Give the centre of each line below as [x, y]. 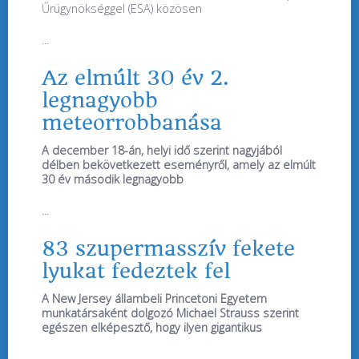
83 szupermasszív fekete [168, 248]
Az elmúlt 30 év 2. [135, 77]
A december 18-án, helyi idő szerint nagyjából [162, 150]
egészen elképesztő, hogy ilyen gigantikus [152, 327]
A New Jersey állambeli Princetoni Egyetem [154, 298]
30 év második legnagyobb [113, 179]
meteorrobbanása [132, 122]
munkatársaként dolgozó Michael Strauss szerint [170, 313]
